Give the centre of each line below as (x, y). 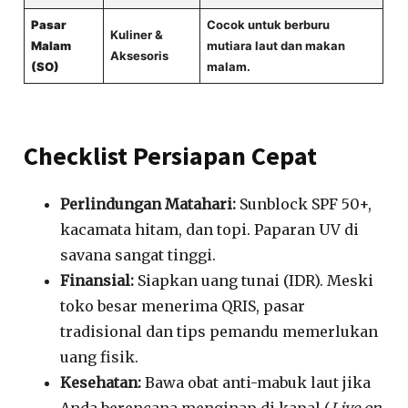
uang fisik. (100, 357)
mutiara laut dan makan (275, 45)
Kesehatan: (101, 382)
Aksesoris (139, 55)
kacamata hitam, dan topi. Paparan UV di (210, 229)
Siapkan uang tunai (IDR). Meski (254, 280)
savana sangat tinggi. (138, 255)
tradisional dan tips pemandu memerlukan (219, 331)
